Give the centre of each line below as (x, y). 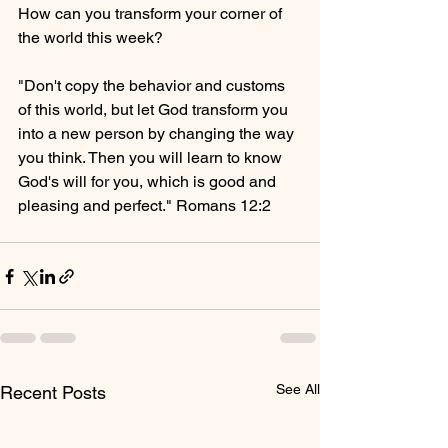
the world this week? (90, 37)
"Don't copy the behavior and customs (153, 85)
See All (298, 389)
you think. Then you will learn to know (152, 157)
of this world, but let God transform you (155, 109)
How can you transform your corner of (152, 13)
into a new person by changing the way (158, 133)
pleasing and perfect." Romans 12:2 (144, 205)
